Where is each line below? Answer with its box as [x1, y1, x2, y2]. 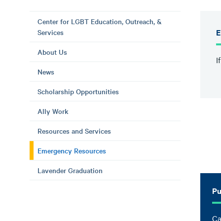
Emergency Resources [37, 146, 106, 155]
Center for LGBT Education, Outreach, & [37, 16, 162, 26]
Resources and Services [37, 126, 111, 136]
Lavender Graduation [37, 165, 103, 175]
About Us [37, 47, 67, 57]
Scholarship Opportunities [37, 86, 119, 96]
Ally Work [37, 106, 69, 116]
